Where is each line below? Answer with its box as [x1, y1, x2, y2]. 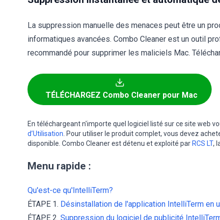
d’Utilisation [27, 130, 63, 137]
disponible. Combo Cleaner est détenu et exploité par [27, 139, 192, 147]
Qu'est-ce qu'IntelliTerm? [27, 186, 113, 195]
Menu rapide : [27, 160, 91, 172]
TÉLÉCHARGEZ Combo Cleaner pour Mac [46, 90, 197, 100]
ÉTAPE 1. [27, 199, 60, 209]
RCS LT [192, 139, 213, 147]
